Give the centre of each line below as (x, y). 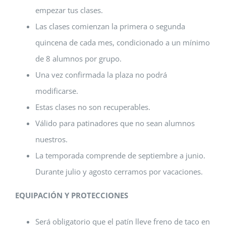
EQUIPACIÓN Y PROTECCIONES (72, 195)
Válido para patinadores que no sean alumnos (115, 123)
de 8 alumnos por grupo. (78, 59)
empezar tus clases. (69, 10)
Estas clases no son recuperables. (93, 107)
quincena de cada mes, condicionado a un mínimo (123, 42)
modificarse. (57, 91)
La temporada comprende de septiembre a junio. (120, 155)
